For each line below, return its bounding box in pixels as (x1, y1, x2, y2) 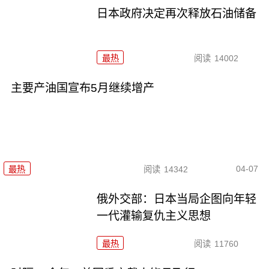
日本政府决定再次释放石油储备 (97, 7, 257, 20)
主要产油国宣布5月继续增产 (10, 81, 154, 94)
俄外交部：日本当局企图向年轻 (97, 193, 257, 206)
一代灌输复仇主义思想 (97, 210, 211, 223)
